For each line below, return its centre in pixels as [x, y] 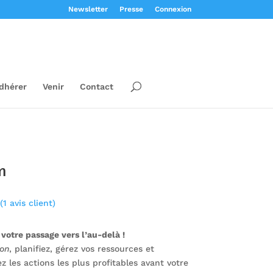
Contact [96, 87]
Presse [131, 9]
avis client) [31, 203]
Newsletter [88, 9]
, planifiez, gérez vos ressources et [81, 248]
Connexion [173, 9]
